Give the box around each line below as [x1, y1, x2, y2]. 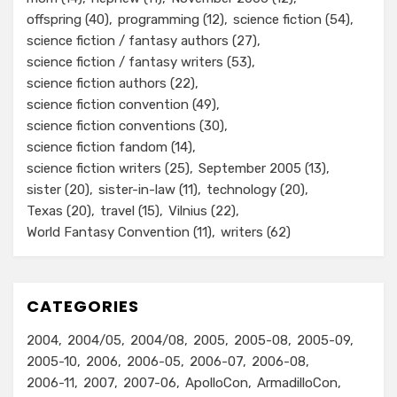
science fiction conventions [27, 118, 196, 134]
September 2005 [198, 160, 301, 176]
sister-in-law [98, 182, 175, 198]
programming [118, 12, 199, 27]
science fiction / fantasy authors [27, 33, 229, 49]
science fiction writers [27, 160, 161, 176]
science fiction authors [27, 75, 167, 91]
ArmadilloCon [257, 375, 338, 391]
